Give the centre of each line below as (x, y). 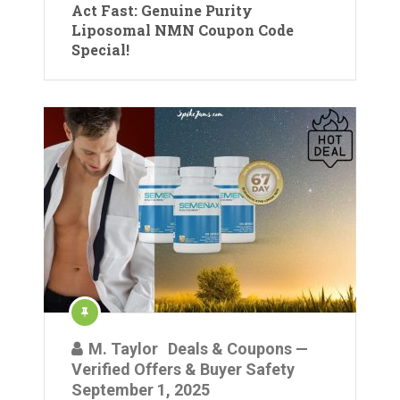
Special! (100, 50)
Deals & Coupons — (238, 349)
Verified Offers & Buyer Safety (183, 369)
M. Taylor (123, 349)
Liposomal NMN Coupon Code (183, 30)
